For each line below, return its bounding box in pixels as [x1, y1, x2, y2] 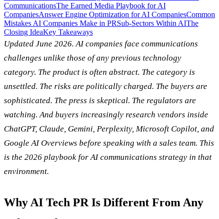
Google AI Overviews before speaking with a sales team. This [4, 138, 214, 148]
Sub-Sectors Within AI [117, 19, 186, 27]
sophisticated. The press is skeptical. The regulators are [4, 95, 196, 105]
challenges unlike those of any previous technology [4, 53, 181, 63]
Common [186, 10, 215, 19]
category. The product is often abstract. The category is [4, 67, 195, 77]
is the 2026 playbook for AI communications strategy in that [4, 152, 212, 162]
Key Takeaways [43, 27, 93, 36]
